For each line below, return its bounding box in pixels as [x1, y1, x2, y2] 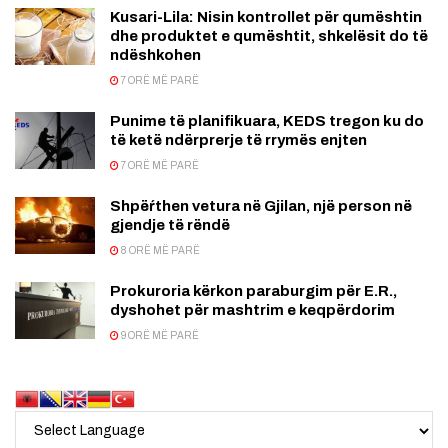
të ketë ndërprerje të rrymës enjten [110, 131, 367, 148]
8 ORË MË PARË [119, 244, 200, 256]
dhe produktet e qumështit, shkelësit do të [110, 27, 428, 44]
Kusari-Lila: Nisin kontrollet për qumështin [110, 8, 422, 25]
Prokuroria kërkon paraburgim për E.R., [110, 282, 397, 299]
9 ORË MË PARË [119, 329, 199, 341]
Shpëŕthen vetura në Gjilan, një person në [110, 197, 412, 214]
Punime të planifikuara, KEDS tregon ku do [110, 112, 424, 129]
